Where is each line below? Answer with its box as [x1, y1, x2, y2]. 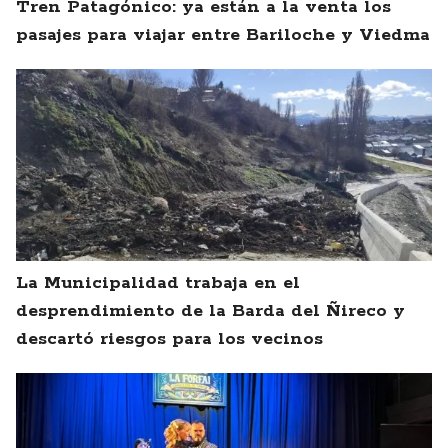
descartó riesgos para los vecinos [16, 328, 323, 351]
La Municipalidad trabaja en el [16, 272, 300, 295]
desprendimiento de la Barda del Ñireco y [16, 300, 405, 323]
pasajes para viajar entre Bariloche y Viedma [16, 24, 430, 47]
